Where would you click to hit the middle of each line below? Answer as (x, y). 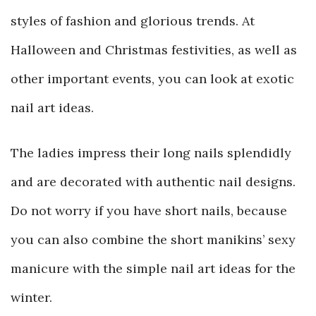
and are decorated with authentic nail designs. (153, 182)
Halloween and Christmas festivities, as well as (154, 50)
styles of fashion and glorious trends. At (133, 21)
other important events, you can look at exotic (152, 79)
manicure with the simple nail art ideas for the (153, 268)
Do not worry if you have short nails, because (149, 211)
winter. (31, 297)
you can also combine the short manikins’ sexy (153, 239)
